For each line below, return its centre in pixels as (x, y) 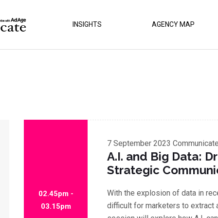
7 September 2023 (140, 143)
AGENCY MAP (173, 24)
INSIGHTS (87, 24)
